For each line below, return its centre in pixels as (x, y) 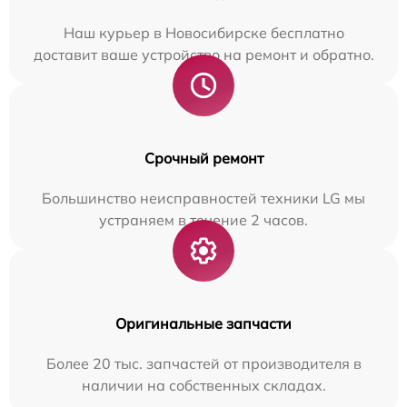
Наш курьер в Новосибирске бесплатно (203, 32)
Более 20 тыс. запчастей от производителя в (203, 363)
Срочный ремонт (203, 158)
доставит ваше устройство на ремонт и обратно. (203, 54)
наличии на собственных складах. (203, 385)
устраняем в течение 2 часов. (203, 219)
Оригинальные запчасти (203, 323)
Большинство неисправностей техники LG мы (203, 198)
